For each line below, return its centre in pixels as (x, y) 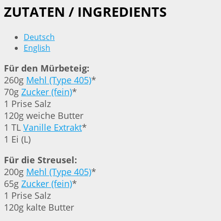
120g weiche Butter (44, 116)
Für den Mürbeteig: (47, 68)
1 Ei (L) (17, 139)
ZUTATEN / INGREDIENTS (85, 11)
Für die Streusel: (40, 160)
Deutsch (39, 37)
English (37, 48)
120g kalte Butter (39, 207)
